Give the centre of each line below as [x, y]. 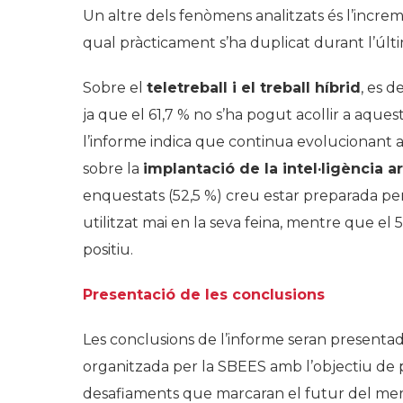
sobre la [113, 169]
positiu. [108, 250]
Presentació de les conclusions [204, 295]
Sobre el [115, 88]
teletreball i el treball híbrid [254, 88]
